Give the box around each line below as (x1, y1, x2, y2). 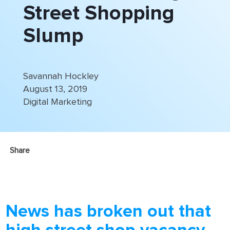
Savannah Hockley (23, 72, 99, 81)
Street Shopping (23, 3, 175, 24)
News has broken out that (6, 203, 212, 220)
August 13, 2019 (23, 85, 87, 94)
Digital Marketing (23, 98, 92, 107)
